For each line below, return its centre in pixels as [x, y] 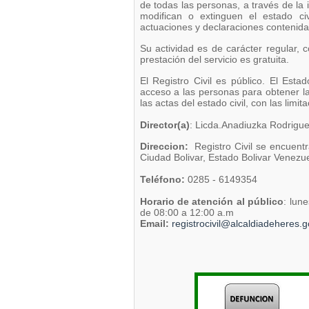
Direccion [162, 146]
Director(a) [165, 125]
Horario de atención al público [212, 201]
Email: [154, 223]
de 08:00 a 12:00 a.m [188, 212]
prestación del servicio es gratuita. [214, 59]
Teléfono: [162, 179]
